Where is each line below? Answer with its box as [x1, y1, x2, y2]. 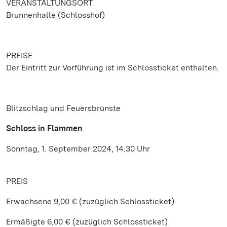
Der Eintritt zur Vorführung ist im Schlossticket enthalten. [6, 63, 219, 72]
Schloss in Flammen [6, 124, 83, 133]
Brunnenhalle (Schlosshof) [6, 10, 105, 20]
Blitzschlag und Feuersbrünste [6, 103, 121, 113]
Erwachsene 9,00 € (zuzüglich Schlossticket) [6, 197, 174, 206]
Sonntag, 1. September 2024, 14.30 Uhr [6, 144, 150, 154]
